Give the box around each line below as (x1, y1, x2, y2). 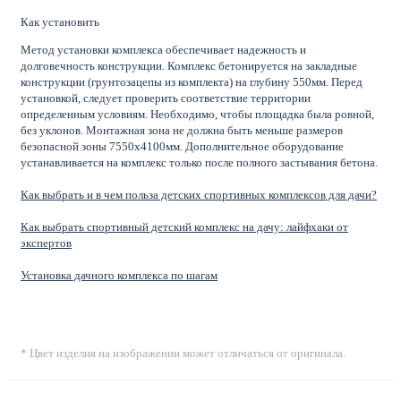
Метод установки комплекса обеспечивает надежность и (21, 43, 306, 57)
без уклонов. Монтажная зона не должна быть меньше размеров (21, 124, 343, 138)
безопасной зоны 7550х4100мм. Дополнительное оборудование (21, 140, 344, 154)
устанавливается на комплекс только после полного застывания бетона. (21, 156, 378, 170)
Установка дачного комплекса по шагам (21, 269, 218, 283)
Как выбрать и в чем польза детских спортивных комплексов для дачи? (21, 188, 377, 202)
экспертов (21, 236, 72, 251)
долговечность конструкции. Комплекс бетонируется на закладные (21, 59, 357, 73)
